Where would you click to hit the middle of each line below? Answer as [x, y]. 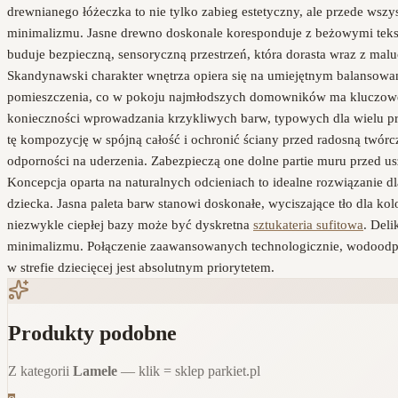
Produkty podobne [92, 334]
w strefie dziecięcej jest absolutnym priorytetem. [141, 268]
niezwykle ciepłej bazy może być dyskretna [130, 225]
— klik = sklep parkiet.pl [189, 371]
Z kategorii [40, 371]
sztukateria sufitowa [308, 225]
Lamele [95, 371]
